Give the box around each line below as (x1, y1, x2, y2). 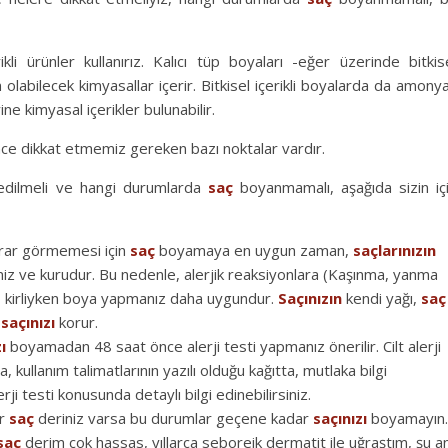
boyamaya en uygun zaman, (155, 239, 353, 260)
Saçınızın (278, 287, 342, 308)
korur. (55, 311, 98, 332)
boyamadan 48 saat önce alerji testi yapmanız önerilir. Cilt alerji (6, 335, 441, 356)
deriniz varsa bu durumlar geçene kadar (34, 407, 313, 428)
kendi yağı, (342, 287, 421, 308)
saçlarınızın (353, 239, 436, 260)
